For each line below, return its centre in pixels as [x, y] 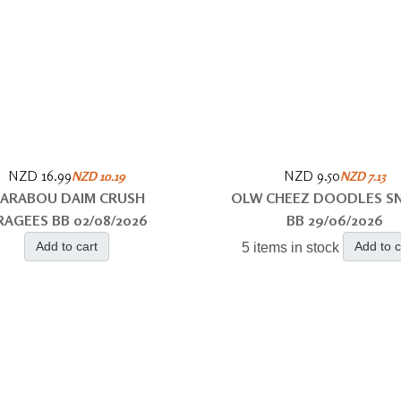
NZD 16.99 [39, 175]
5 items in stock [290, 248]
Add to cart [66, 246]
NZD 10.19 [98, 176]
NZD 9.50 [311, 175]
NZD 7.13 [363, 176]
